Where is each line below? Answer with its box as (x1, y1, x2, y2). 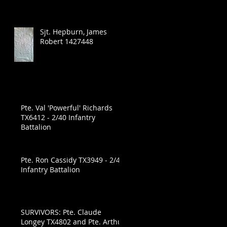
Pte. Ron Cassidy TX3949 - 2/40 (21, 155, 124, 165)
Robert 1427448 (40, 36, 93, 47)
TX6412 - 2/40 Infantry (21, 112, 95, 123)
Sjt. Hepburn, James (40, 27, 107, 37)
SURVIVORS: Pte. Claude (21, 207, 101, 217)
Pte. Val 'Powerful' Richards (21, 103, 112, 113)
